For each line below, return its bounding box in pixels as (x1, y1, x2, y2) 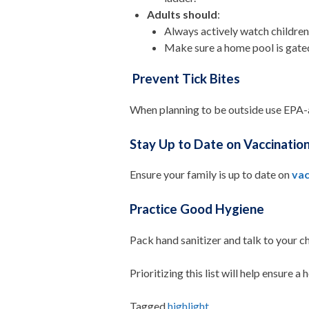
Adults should (147, 8, 218, 21)
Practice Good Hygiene (130, 201, 268, 217)
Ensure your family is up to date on (130, 168, 292, 181)
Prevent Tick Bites (132, 70, 241, 86)
